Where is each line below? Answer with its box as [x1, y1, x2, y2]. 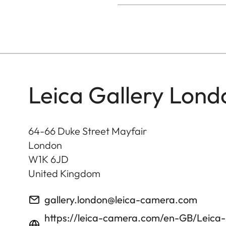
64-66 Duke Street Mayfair [28, 124, 147, 137]
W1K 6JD [28, 152, 69, 165]
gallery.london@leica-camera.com [44, 193, 197, 206]
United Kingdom [28, 166, 100, 180]
